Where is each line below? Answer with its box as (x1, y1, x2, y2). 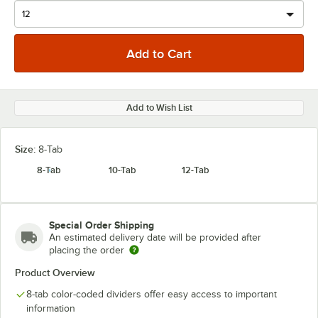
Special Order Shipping (49, 219, 154, 231)
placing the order (49, 245, 124, 256)
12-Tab (182, 165, 210, 175)
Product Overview (15, 267, 95, 278)
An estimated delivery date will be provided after (49, 232, 261, 243)
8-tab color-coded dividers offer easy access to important (26, 289, 277, 300)
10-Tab (108, 165, 136, 175)
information (26, 303, 75, 314)
